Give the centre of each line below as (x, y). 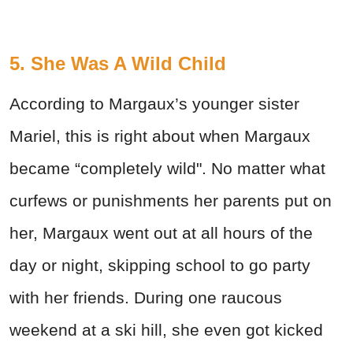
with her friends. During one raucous (146, 297)
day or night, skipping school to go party (160, 265)
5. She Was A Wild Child (118, 63)
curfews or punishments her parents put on (171, 200)
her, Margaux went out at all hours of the (161, 232)
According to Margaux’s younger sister (154, 103)
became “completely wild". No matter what (167, 168)
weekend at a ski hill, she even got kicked (166, 329)
